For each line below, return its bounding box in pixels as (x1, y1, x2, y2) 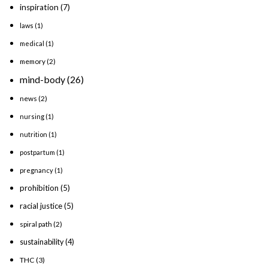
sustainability (20, 236, 64, 246)
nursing (20, 112, 44, 120)
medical (20, 39, 44, 47)
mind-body (20, 73, 65, 85)
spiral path (20, 219, 52, 229)
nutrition (20, 130, 47, 138)
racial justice (20, 200, 62, 211)
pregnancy (20, 166, 53, 174)
